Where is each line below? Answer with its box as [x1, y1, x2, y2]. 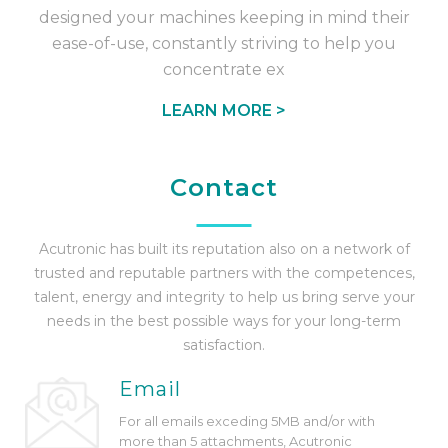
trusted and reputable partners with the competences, [33, 264, 415, 282]
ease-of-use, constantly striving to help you [52, 34, 396, 53]
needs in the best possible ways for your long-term [47, 312, 401, 330]
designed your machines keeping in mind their [38, 8, 410, 27]
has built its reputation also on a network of [105, 240, 410, 258]
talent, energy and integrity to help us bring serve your [33, 288, 415, 306]
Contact [170, 173, 278, 202]
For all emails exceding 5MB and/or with [118, 413, 375, 429]
